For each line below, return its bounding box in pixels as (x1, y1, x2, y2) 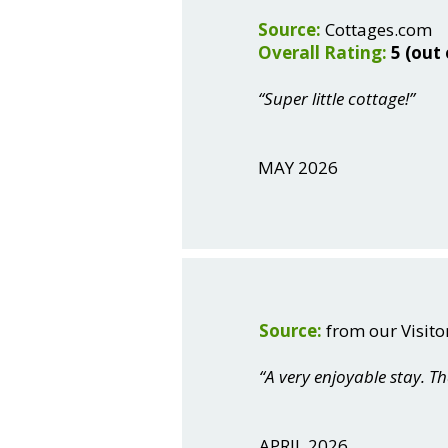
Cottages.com (325, 18, 432, 41)
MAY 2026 (258, 156, 338, 179)
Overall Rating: (258, 41, 387, 64)
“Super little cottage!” (258, 87, 415, 110)
